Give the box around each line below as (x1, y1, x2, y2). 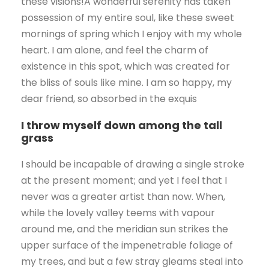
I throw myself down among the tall (21, 118, 222, 133)
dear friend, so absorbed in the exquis (21, 92, 197, 106)
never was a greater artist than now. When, (21, 190, 225, 204)
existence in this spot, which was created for (21, 59, 230, 74)
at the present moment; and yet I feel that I (21, 174, 227, 188)
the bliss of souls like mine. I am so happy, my (21, 76, 232, 90)
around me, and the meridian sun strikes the (21, 222, 228, 237)
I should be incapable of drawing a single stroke (21, 157, 244, 172)
